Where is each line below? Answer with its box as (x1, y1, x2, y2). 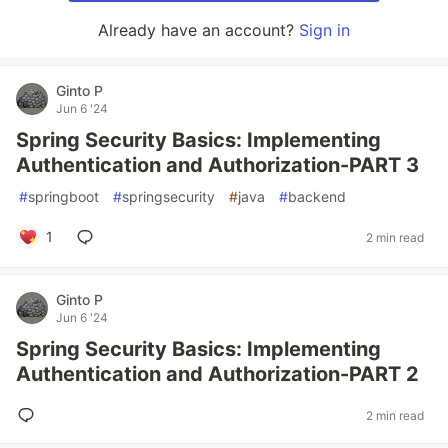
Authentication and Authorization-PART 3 (16, 153, 419, 177)
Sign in (299, 20, 350, 40)
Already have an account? (98, 20, 299, 40)
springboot (28, 188, 99, 205)
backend (288, 188, 346, 205)
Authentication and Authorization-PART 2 (16, 362, 419, 386)
